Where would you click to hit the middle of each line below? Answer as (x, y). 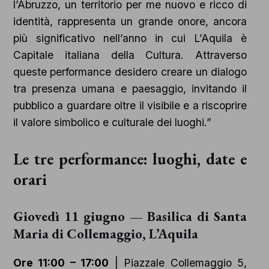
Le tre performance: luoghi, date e (130, 159)
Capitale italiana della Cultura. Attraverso (130, 55)
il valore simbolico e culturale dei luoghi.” (112, 122)
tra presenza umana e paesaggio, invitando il (130, 89)
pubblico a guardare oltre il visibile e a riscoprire (130, 106)
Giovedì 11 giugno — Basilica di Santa (130, 216)
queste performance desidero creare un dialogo (130, 72)
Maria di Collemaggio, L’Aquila (105, 234)
